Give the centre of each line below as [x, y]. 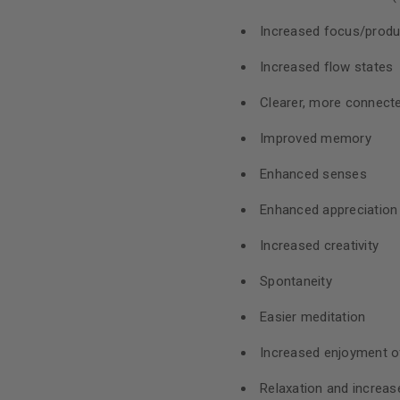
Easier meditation [313, 317]
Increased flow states [327, 67]
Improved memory [316, 138]
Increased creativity [319, 246]
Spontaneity [296, 281]
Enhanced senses [313, 174]
